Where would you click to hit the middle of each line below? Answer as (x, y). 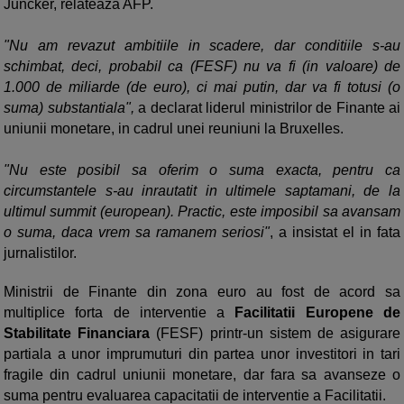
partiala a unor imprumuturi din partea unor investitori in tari (202, 354)
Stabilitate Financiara (77, 333)
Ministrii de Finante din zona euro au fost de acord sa (202, 292)
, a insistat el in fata (335, 232)
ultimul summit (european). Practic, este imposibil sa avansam (202, 211)
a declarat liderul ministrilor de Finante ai (267, 108)
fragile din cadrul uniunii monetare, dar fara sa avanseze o (202, 375)
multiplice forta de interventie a (119, 312)
